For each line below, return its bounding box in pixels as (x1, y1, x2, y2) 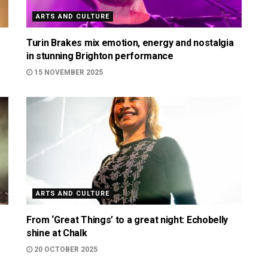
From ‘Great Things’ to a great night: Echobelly (26, 214, 228, 226)
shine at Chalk (26, 227, 87, 239)
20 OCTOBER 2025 (32, 245, 98, 254)
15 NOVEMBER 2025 (32, 68, 103, 77)
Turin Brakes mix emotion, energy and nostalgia (26, 37, 234, 48)
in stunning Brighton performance (26, 50, 173, 62)
